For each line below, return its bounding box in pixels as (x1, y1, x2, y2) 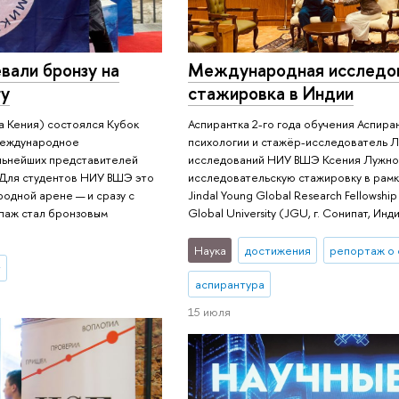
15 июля (188, 304, 231, 321)
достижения (244, 241, 311, 258)
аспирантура (194, 275, 265, 292)
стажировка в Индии (188, 81, 354, 106)
